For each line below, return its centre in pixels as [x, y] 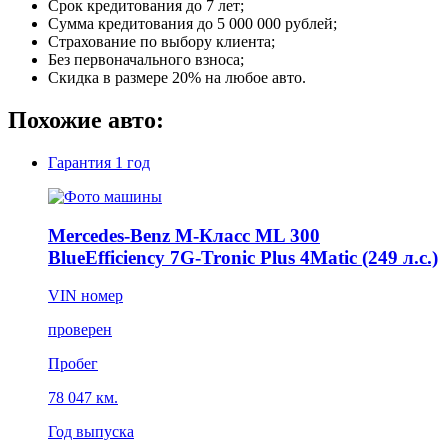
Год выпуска [91, 432]
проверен [80, 330]
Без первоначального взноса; [146, 60]
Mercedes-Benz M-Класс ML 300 [184, 235]
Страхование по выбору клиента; [161, 42]
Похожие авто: [86, 120]
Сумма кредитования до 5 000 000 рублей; [192, 24]
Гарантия [81, 163]
